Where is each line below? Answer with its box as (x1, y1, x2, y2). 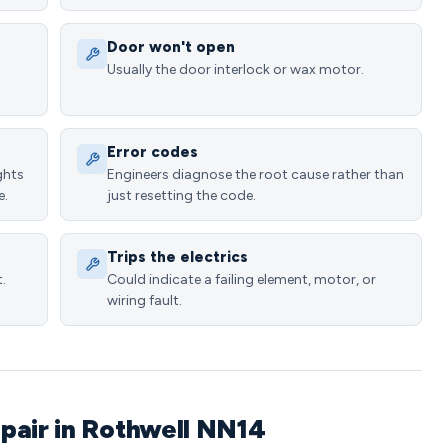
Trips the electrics (107, 248, 248, 266)
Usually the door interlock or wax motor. (107, 61, 364, 78)
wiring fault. (107, 292, 182, 309)
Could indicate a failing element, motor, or (107, 271, 376, 288)
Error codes (107, 143, 198, 161)
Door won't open (107, 38, 235, 56)
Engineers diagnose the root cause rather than (107, 166, 404, 183)
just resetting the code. (107, 187, 256, 204)
